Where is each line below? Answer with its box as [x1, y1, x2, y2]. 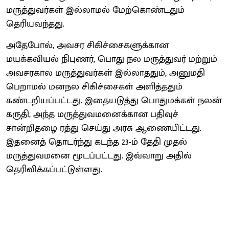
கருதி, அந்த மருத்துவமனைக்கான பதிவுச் [6, 106, 178, 122]
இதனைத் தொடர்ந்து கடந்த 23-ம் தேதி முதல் [6, 134, 187, 150]
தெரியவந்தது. [6, 16, 64, 32]
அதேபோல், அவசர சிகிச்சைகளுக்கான [6, 37, 169, 53]
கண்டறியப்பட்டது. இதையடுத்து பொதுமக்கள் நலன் [6, 93, 222, 108]
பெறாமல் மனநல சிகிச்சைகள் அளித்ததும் [6, 79, 182, 95]
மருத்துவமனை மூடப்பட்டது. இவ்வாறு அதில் [6, 148, 192, 164]
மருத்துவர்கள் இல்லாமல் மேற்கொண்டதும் [6, 2, 185, 18]
